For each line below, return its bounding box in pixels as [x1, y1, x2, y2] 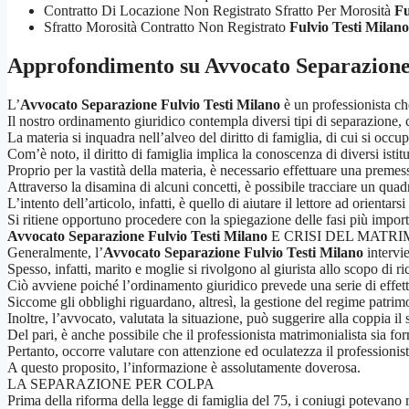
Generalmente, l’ [7, 244, 103, 260]
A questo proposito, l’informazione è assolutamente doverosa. [7, 359, 361, 375]
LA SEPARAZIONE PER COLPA [7, 375, 215, 392]
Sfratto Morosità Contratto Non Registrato [44, 19, 289, 35]
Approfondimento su [7, 53, 204, 78]
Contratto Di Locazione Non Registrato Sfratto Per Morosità [44, 3, 394, 18]
